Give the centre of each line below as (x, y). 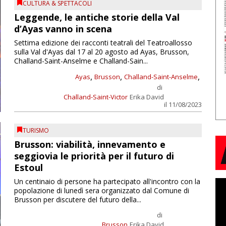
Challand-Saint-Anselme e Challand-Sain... (81, 61)
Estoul (28, 167)
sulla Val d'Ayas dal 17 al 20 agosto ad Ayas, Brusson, (101, 52)
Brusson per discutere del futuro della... (77, 199)
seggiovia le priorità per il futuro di (94, 156)
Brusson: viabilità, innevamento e (90, 144)
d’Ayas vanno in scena (63, 29)
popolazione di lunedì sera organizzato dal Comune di (101, 190)
